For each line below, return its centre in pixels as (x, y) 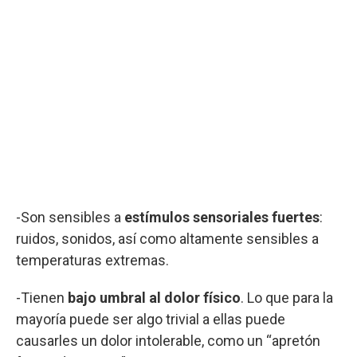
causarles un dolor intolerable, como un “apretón (168, 340)
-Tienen (42, 297)
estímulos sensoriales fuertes (222, 217)
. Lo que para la (287, 297)
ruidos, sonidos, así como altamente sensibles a (167, 238)
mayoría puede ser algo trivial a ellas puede (151, 319)
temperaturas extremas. (92, 260)
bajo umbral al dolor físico (154, 297)
